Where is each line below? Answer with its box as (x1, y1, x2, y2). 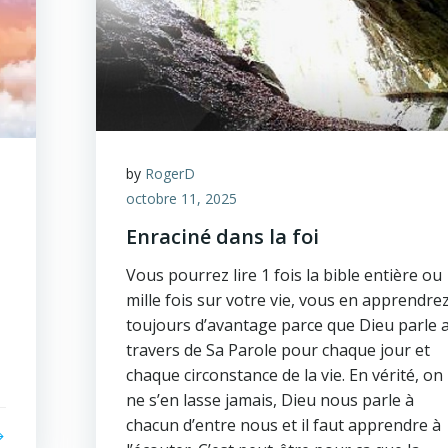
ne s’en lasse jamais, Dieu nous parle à (126, 389, 415, 411)
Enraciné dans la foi (126, 223, 320, 250)
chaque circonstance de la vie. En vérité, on (126, 364, 444, 386)
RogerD (145, 164, 196, 183)
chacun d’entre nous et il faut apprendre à (126, 414, 442, 436)
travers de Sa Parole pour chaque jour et (126, 339, 431, 361)
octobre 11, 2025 (126, 189, 238, 208)
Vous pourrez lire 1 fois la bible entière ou (126, 264, 443, 286)
